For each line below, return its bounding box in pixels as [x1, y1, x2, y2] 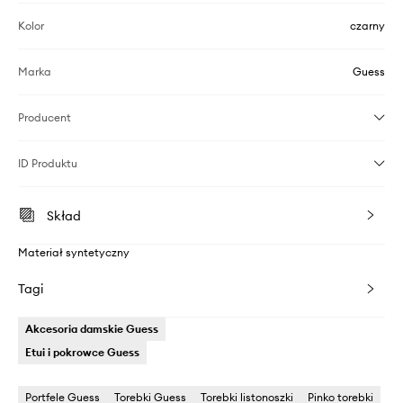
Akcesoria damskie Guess [25, 322, 158, 336]
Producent [18, 111, 71, 125]
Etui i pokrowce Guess [25, 345, 139, 360]
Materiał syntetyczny [18, 246, 130, 260]
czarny [350, 19, 385, 33]
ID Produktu [18, 157, 77, 171]
